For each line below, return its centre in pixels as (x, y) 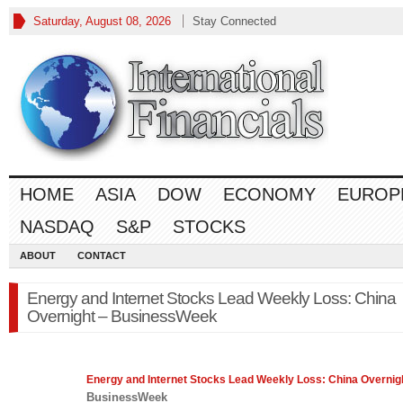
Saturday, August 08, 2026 (102, 21)
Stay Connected (234, 21)
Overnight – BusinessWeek (122, 316)
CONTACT (102, 255)
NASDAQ (57, 227)
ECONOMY (269, 194)
